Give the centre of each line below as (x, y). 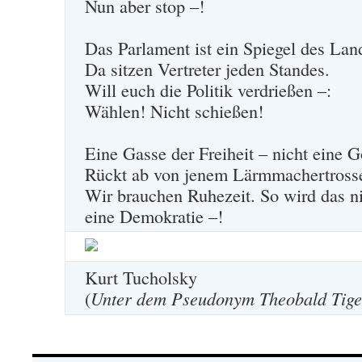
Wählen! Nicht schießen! (174, 111)
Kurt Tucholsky (141, 277)
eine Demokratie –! (154, 216)
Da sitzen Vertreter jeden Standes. (207, 69)
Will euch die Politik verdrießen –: (208, 90)
